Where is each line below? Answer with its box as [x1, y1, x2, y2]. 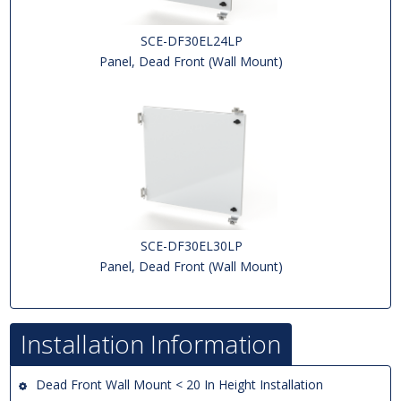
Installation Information [21, 327, 282, 362]
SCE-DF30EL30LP [140, 236, 243, 254]
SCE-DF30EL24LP [140, 31, 243, 49]
